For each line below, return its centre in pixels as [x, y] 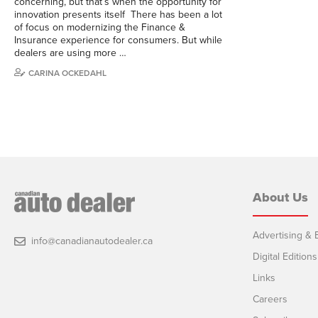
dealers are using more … [70, 53]
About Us [280, 197]
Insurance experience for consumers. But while [118, 40]
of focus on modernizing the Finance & [100, 27]
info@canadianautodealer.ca [92, 241]
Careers [270, 299]
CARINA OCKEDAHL [67, 73]
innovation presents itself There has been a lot [118, 14]
